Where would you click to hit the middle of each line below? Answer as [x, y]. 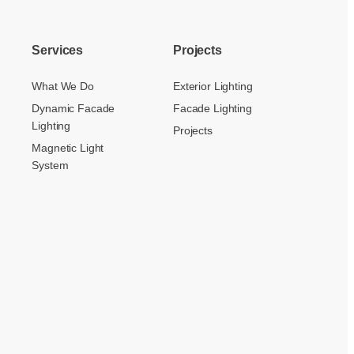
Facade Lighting [212, 109]
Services [58, 50]
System [50, 165]
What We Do [63, 87]
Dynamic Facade [73, 109]
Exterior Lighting [213, 87]
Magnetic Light [68, 147]
